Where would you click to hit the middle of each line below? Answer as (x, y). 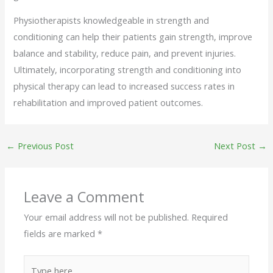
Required (210, 217)
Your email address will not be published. (107, 217)
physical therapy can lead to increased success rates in (124, 86)
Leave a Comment (84, 197)
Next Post (236, 146)
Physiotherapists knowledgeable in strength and (112, 20)
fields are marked (61, 234)
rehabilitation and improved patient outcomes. (108, 103)
